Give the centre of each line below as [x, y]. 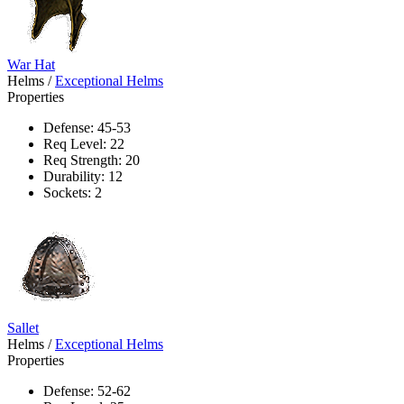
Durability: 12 [83, 176]
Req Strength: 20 [92, 160]
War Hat [31, 64]
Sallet [23, 327]
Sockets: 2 [73, 192]
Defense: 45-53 [87, 127]
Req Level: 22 [84, 143]
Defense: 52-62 [87, 390]
